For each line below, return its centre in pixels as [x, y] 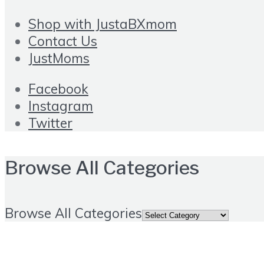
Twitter [50, 123]
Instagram [61, 105]
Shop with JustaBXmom [103, 24]
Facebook [58, 88]
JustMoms [59, 58]
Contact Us [63, 41]
